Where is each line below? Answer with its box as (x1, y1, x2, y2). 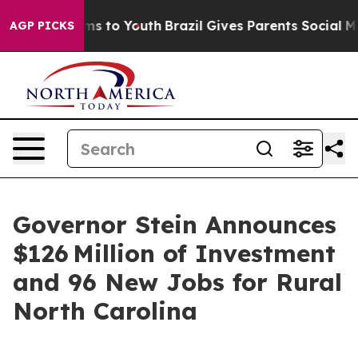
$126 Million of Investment (13, 238, 336, 268)
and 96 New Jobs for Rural (13, 267, 342, 297)
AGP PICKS (10, 18, 74, 33)
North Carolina (13, 296, 197, 326)
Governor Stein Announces (13, 209, 336, 240)
